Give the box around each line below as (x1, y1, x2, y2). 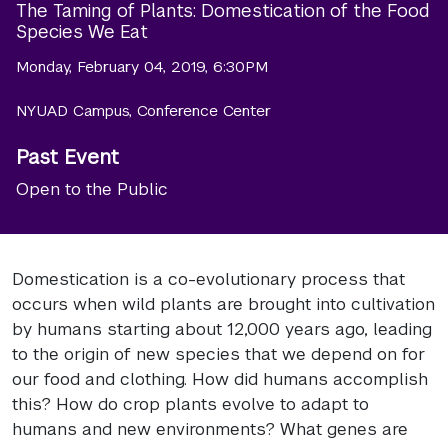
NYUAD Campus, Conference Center (16, 101, 271, 120)
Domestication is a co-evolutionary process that (12, 267, 405, 290)
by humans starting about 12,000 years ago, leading (12, 317, 432, 340)
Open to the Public (16, 178, 168, 200)
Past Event (16, 144, 119, 170)
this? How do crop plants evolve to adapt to (12, 392, 369, 415)
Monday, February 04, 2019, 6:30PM (16, 57, 268, 76)
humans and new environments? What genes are (12, 417, 408, 440)
